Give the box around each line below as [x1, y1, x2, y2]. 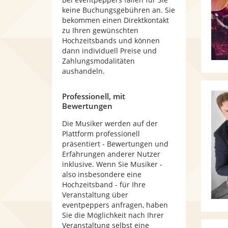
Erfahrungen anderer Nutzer [62, 149, 160, 159]
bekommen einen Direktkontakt [62, 15, 169, 25]
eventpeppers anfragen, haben [62, 200, 168, 210]
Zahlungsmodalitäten [62, 56, 135, 66]
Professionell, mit [62, 91, 125, 101]
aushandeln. [62, 66, 105, 76]
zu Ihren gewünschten [62, 25, 138, 35]
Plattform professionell [62, 129, 140, 138]
